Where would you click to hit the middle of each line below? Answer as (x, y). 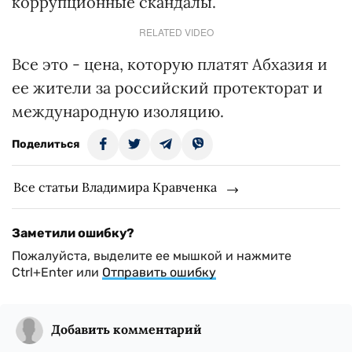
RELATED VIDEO (176, 32)
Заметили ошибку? (73, 233)
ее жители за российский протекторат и (167, 88)
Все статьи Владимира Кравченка (115, 187)
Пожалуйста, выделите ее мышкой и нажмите (152, 256)
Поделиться (46, 144)
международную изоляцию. (118, 111)
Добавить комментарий (126, 329)
